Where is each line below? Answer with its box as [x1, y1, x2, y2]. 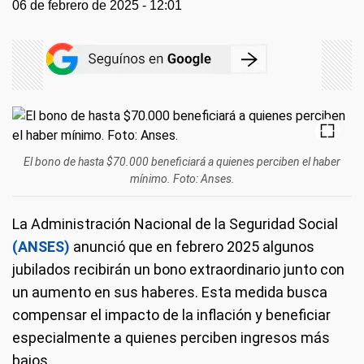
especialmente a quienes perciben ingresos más [12, 329, 330, 346]
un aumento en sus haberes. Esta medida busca [12, 284, 327, 301]
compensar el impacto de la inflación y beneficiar [12, 306, 331, 323]
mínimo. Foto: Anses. [129, 172, 235, 185]
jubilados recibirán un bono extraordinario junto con [12, 261, 344, 278]
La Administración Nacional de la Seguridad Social [12, 215, 338, 232]
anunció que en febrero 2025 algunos [70, 238, 314, 255]
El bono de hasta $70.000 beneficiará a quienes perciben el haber [24, 155, 340, 168]
